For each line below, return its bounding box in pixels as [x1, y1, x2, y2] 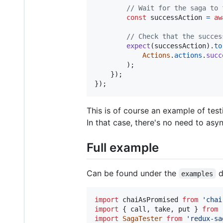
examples [181, 169, 214, 178]
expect [126, 41, 150, 50]
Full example [87, 140, 159, 155]
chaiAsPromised [122, 195, 178, 204]
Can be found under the [87, 168, 179, 178]
